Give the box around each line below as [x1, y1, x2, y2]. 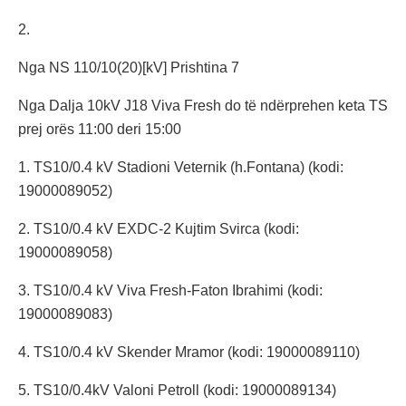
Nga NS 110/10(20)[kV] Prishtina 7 [18, 60, 239, 76]
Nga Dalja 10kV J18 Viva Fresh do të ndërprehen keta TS [18, 98, 388, 114]
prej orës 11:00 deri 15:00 [18, 121, 181, 138]
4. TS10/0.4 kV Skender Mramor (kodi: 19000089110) [18, 344, 360, 361]
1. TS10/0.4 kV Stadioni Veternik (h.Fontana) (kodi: [18, 159, 343, 176]
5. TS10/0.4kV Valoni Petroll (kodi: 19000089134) [18, 382, 336, 399]
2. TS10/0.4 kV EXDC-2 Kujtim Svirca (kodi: [18, 221, 299, 237]
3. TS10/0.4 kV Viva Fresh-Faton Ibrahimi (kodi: [18, 283, 323, 299]
